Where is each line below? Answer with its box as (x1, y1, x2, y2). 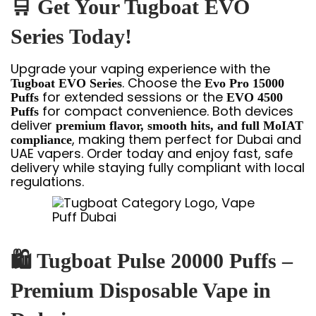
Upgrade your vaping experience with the (11, 59, 270, 78)
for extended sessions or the (39, 87, 226, 106)
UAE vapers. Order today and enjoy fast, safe (11, 144, 293, 162)
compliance (11, 132, 72, 147)
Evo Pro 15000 (205, 75, 284, 90)
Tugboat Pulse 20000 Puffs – (37, 249, 293, 272)
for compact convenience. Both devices (39, 102, 293, 120)
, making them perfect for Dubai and (72, 130, 301, 148)
